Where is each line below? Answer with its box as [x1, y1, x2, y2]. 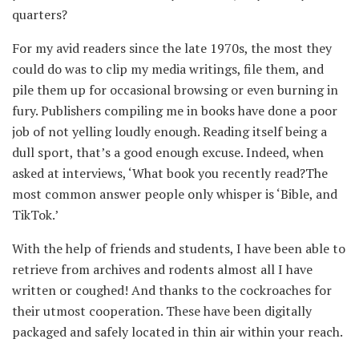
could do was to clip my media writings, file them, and [12, 60, 324, 79]
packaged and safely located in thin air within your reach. [12, 323, 343, 341]
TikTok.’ [12, 206, 58, 224]
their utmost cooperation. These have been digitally [12, 302, 312, 321]
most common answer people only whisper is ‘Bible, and [12, 185, 337, 204]
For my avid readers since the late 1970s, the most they [12, 39, 332, 58]
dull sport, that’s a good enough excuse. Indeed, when [12, 143, 324, 162]
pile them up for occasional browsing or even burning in [12, 81, 338, 99]
